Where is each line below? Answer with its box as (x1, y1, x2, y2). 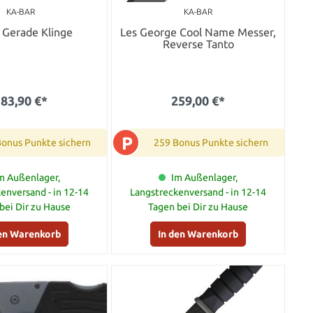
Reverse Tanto (162, 38, 234, 51)
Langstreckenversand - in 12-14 (130, 187, 267, 198)
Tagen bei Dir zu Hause (148, 201, 249, 213)
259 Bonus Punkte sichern (154, 137, 269, 149)
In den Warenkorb (158, 228, 239, 240)
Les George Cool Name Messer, (120, 26, 277, 39)
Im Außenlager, (171, 172, 238, 184)
